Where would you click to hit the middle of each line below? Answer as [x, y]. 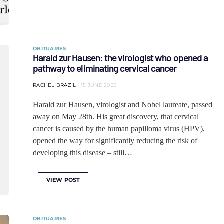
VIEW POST [63, 180]
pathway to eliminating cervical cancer [105, 68]
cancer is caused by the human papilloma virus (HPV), [119, 129]
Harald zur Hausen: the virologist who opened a [120, 58]
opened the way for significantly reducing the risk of [115, 141]
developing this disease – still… [83, 153]
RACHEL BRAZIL [55, 85]
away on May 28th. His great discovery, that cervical [116, 117]
